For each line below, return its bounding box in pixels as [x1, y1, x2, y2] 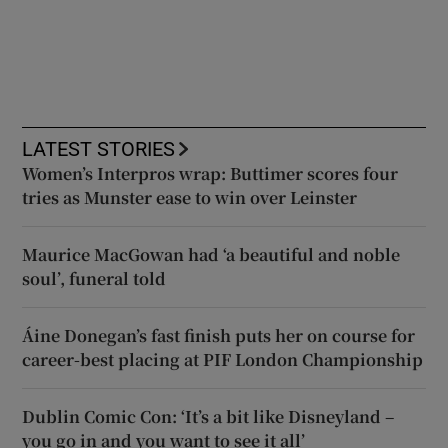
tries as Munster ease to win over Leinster [22, 185, 358, 209]
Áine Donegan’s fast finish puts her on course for [22, 323, 416, 347]
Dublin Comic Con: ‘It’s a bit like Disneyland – [22, 404, 395, 428]
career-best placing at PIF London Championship [22, 347, 424, 371]
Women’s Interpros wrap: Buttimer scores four [22, 161, 399, 185]
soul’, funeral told [22, 266, 167, 290]
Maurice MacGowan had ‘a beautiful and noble [22, 242, 401, 266]
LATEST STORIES [22, 138, 176, 159]
